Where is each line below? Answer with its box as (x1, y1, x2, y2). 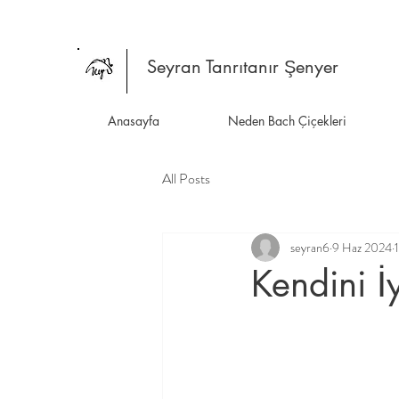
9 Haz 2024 (332, 238, 392, 256)
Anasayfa (107, 112, 159, 129)
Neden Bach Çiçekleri (227, 112, 346, 129)
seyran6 (290, 238, 330, 256)
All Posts (162, 168, 210, 189)
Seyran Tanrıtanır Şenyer (147, 55, 338, 78)
